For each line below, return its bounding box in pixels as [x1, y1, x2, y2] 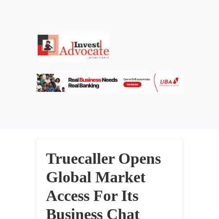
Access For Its [46, 187, 138, 205]
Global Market [46, 168, 146, 186]
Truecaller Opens [46, 150, 161, 168]
